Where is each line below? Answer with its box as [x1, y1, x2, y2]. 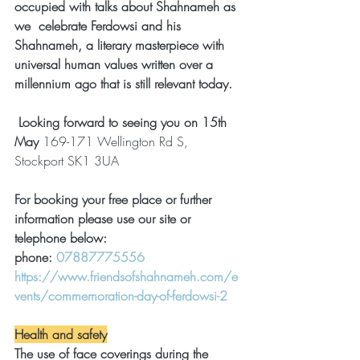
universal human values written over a [14, 55, 217, 73]
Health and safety [14, 325, 107, 343]
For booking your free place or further [14, 190, 215, 208]
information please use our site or [14, 209, 194, 227]
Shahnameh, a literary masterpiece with [14, 35, 228, 54]
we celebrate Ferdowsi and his [14, 16, 185, 35]
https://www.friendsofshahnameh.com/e [14, 267, 238, 285]
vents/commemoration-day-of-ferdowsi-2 [14, 286, 227, 305]
